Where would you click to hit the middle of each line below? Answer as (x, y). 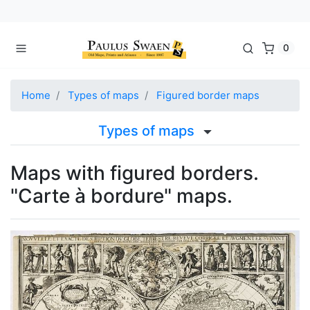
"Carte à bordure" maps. (121, 195)
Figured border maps (208, 95)
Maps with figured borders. (135, 173)
